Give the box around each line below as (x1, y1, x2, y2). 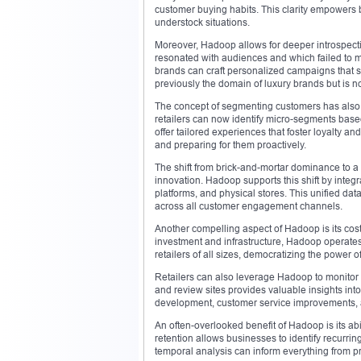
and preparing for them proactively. (155, 138, 306, 151)
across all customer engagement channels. (155, 199, 342, 212)
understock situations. (155, 15, 250, 28)
